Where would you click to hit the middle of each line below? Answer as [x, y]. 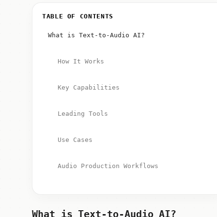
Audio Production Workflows [108, 166]
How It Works [81, 61]
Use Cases [75, 140]
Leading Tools [83, 114]
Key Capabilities [88, 87]
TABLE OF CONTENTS [77, 16]
